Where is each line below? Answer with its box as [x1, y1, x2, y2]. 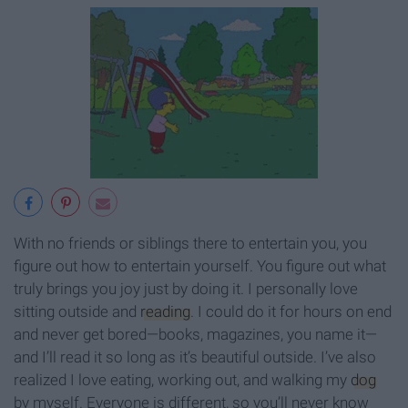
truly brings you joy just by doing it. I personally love [14, 280, 358, 299]
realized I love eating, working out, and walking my [14, 371, 351, 390]
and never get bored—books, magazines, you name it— [14, 325, 377, 344]
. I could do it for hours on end [190, 302, 392, 321]
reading [140, 302, 190, 321]
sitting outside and [14, 302, 140, 321]
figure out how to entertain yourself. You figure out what [14, 257, 386, 276]
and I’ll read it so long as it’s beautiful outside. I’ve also [14, 348, 376, 367]
